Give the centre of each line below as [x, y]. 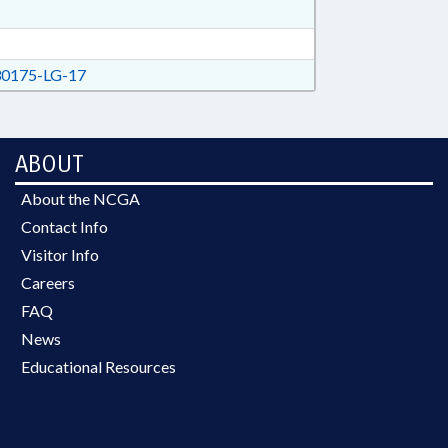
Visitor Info [60, 254]
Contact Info [64, 226]
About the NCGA [80, 198]
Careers [48, 282]
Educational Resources [98, 366]
